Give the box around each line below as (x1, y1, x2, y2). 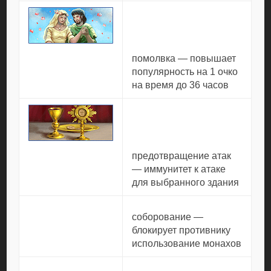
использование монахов (132, 238, 242, 249)
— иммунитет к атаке (132, 164, 226, 174)
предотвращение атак (132, 151, 232, 161)
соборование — (132, 212, 204, 222)
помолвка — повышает (132, 53, 237, 64)
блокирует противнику (132, 225, 231, 235)
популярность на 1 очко (132, 67, 238, 77)
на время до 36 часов (132, 80, 229, 90)
